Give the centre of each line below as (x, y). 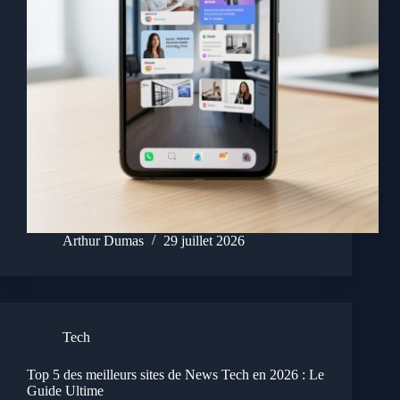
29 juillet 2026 (204, 241)
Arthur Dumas (103, 241)
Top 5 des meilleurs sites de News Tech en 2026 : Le (175, 375)
